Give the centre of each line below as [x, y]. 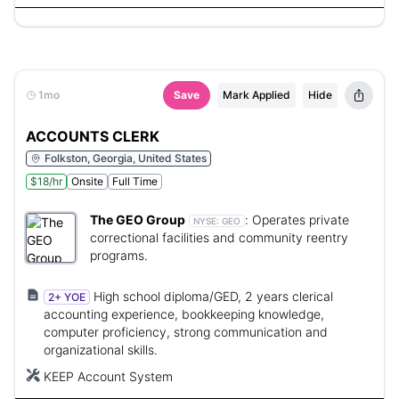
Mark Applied [256, 95]
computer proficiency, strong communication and [186, 332]
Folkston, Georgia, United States [126, 158]
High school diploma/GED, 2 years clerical [213, 296]
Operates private [301, 220]
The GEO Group [138, 220]
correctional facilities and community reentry [219, 237]
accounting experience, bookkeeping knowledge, [184, 314]
